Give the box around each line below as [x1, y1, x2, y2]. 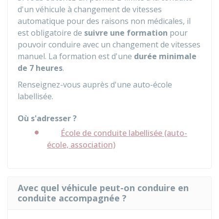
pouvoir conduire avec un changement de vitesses [18, 39, 200, 50]
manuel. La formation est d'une [18, 51, 134, 62]
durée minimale [134, 51, 197, 62]
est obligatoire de [18, 27, 84, 38]
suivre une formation [84, 27, 168, 38]
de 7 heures [18, 63, 63, 73]
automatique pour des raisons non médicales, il [18, 16, 191, 26]
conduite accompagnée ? [18, 192, 127, 204]
